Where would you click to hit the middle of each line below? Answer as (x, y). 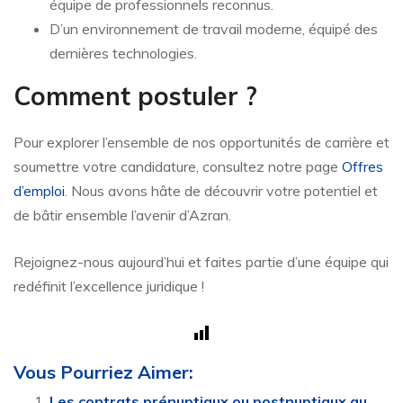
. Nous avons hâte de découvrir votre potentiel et (221, 191)
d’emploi (39, 191)
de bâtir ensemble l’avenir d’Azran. (122, 215)
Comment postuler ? (135, 96)
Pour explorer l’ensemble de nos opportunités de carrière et (201, 143)
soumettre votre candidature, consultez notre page (178, 167)
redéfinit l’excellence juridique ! (109, 287)
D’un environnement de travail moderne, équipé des (214, 29)
